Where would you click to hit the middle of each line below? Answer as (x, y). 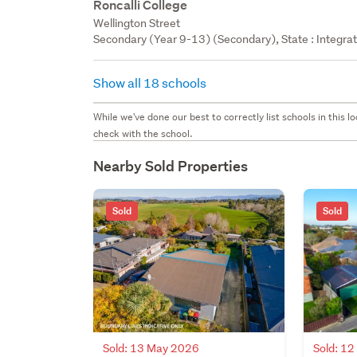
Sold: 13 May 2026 (151, 348)
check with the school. (143, 133)
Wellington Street (137, 23)
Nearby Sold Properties (171, 166)
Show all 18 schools (151, 82)
